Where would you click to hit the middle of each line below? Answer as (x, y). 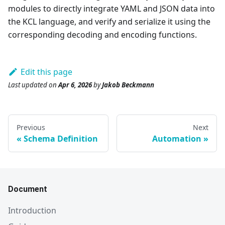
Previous (31, 128)
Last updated (28, 85)
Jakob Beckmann (128, 85)
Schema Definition (61, 139)
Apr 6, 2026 (75, 85)
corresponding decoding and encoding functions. (102, 35)
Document (28, 189)
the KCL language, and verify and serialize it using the (109, 22)
